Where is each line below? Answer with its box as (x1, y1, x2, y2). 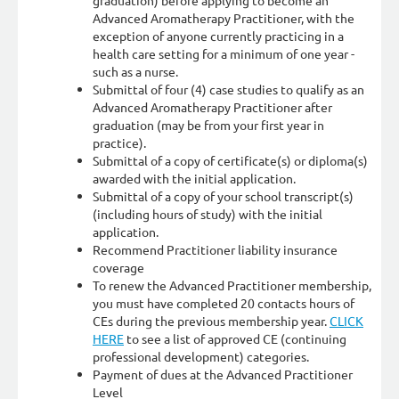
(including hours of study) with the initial (93, 206, 322, 222)
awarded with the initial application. (93, 170, 296, 186)
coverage (93, 259, 147, 275)
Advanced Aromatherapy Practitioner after (93, 99, 332, 115)
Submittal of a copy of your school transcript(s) (93, 188, 354, 204)
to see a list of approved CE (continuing (124, 330, 346, 346)
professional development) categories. (93, 348, 309, 364)
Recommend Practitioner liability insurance (93, 241, 338, 257)
